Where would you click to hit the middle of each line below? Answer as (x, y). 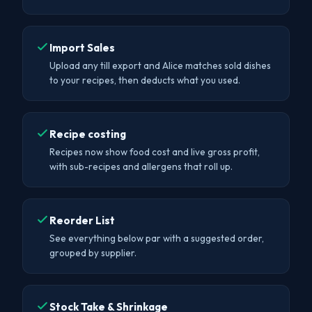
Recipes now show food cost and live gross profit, (155, 152)
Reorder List (82, 221)
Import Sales (82, 48)
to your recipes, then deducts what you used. (145, 80)
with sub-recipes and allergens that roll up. (141, 167)
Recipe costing (88, 134)
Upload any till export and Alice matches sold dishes (160, 66)
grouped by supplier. (93, 253)
